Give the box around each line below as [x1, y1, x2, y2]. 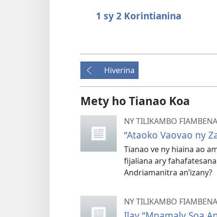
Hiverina [104, 64, 135, 76]
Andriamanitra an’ [124, 167, 190, 178]
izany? [190, 167, 212, 178]
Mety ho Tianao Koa [80, 93, 190, 108]
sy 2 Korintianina [104, 9, 181, 22]
